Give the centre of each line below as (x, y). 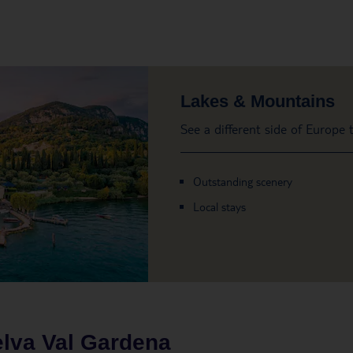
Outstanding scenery (242, 181)
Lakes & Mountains (257, 101)
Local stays (219, 206)
